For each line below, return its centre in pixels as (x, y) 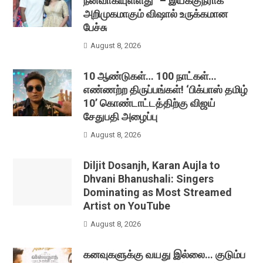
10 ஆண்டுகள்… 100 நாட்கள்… (150, 76)
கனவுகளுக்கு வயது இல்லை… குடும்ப (165, 255)
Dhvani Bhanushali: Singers (149, 179)
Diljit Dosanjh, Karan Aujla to (152, 166)
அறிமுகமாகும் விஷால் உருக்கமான (156, 14)
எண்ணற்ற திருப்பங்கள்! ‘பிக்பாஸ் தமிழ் (166, 90)
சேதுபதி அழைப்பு (121, 117)
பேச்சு (95, 28)
